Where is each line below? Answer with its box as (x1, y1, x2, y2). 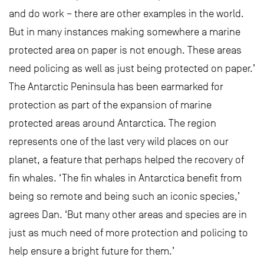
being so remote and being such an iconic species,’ (9, 190, 240, 203)
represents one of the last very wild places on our (9, 136, 229, 148)
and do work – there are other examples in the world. (9, 8, 244, 20)
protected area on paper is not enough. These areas (9, 44, 242, 57)
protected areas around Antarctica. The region (9, 117, 216, 130)
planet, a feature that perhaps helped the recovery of (9, 154, 244, 166)
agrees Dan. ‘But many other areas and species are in (9, 209, 247, 221)
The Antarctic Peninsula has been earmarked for (9, 81, 223, 93)
